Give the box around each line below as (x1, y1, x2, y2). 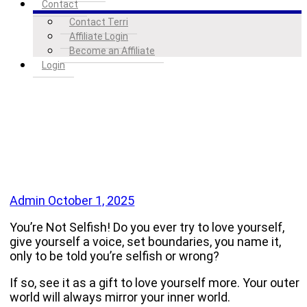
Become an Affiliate (69, 45, 155, 56)
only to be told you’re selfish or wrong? (10, 249, 220, 263)
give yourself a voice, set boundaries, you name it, (10, 234, 282, 249)
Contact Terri (69, 16, 128, 27)
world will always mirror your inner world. (10, 290, 231, 304)
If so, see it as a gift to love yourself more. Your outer (10, 275, 300, 290)
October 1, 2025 (48, 193, 135, 208)
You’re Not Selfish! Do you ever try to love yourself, (10, 220, 285, 234)
